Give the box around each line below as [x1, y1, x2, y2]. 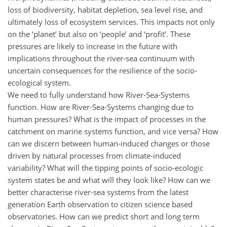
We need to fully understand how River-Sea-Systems [8, 89, 190, 100]
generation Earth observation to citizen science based [8, 199, 193, 209]
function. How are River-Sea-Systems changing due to [8, 101, 194, 112]
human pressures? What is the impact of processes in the [8, 113, 206, 124]
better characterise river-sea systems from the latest [8, 186, 188, 197]
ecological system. [8, 77, 71, 88]
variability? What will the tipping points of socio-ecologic [8, 162, 203, 173]
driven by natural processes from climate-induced [8, 150, 181, 161]
